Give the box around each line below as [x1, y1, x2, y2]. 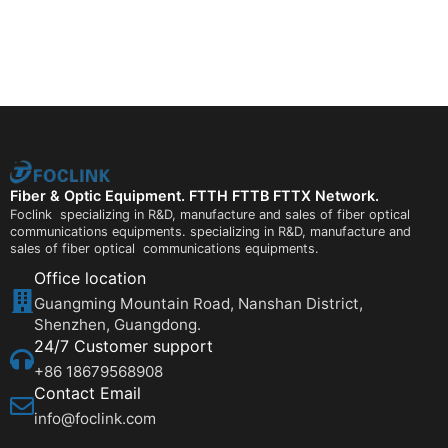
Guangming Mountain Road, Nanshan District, [34, 294, 363, 314]
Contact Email [34, 383, 141, 404]
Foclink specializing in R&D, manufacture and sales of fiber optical [10, 207, 410, 223]
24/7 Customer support [34, 336, 213, 357]
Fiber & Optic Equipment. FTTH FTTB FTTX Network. [10, 187, 379, 205]
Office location [34, 268, 146, 289]
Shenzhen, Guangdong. [34, 315, 201, 335]
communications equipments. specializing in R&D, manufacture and [10, 224, 411, 240]
